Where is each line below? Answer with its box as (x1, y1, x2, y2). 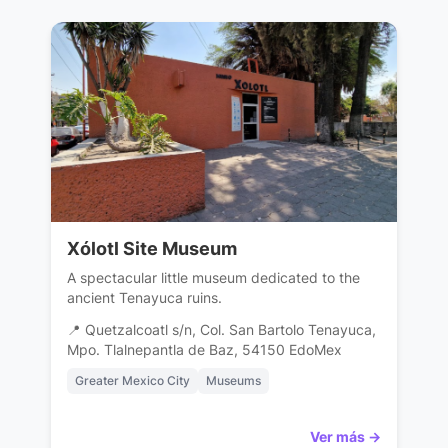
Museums (205, 373, 261, 389)
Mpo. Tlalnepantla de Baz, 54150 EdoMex (66, 342, 342, 359)
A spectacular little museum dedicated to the (66, 269, 360, 287)
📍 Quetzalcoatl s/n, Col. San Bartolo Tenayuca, (66, 322, 376, 339)
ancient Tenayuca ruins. (66, 289, 222, 307)
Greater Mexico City (74, 373, 190, 389)
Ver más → (310, 428, 382, 446)
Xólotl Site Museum (66, 238, 237, 260)
